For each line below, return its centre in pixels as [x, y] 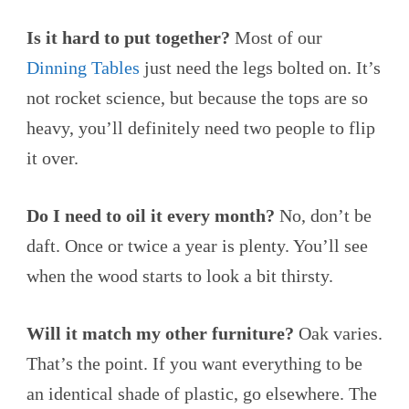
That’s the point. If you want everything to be [194, 364]
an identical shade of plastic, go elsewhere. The [202, 394]
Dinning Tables [83, 68]
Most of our [276, 38]
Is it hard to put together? [128, 38]
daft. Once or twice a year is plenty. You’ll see [197, 246]
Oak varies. [338, 334]
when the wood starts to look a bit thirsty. [180, 276]
